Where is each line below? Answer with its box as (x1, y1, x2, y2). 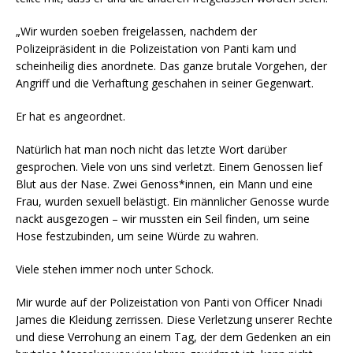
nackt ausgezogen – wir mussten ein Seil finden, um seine (16, 210, 310, 226)
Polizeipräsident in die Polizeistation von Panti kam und (16, 40, 296, 56)
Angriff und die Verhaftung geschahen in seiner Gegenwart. (16, 75, 314, 91)
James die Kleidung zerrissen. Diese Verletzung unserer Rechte (16, 311, 333, 327)
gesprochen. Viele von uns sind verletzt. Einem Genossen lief (16, 158, 322, 174)
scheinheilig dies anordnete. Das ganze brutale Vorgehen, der (16, 58, 327, 73)
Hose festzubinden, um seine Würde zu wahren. (16, 228, 258, 243)
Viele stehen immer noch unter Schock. (16, 261, 214, 277)
